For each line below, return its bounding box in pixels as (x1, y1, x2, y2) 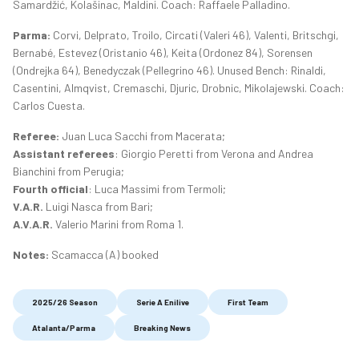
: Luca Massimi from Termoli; (88, 182, 226, 196)
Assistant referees (13, 147, 115, 161)
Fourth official (13, 182, 88, 196)
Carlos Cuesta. (13, 99, 85, 113)
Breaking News (134, 323, 191, 333)
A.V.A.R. (13, 217, 53, 232)
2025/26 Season (32, 297, 98, 308)
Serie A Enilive (136, 297, 189, 308)
